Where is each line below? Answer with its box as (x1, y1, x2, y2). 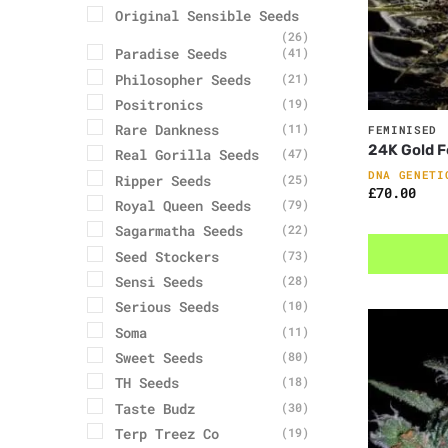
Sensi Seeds (115, 272, 203, 292)
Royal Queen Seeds (115, 196, 251, 216)
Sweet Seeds (115, 348, 203, 368)
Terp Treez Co (115, 424, 219, 444)
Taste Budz (115, 398, 195, 418)
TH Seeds (115, 373, 179, 393)
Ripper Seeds (115, 170, 211, 190)
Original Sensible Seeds (115, 6, 299, 26)
